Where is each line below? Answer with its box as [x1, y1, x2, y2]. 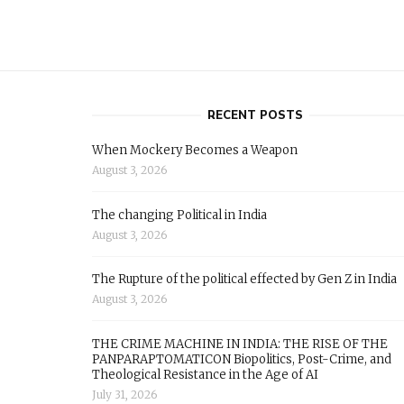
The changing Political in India [92, 207, 267, 223]
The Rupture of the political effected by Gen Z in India [92, 271, 397, 288]
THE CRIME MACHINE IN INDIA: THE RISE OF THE [92, 335, 388, 352]
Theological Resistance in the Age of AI [92, 366, 318, 382]
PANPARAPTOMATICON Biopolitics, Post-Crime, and [92, 351, 391, 367]
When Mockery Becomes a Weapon [92, 142, 298, 159]
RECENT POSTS [207, 107, 303, 124]
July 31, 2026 [92, 387, 157, 401]
